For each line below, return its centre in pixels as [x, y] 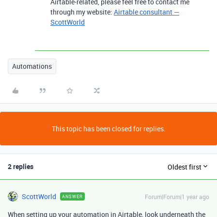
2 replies [21, 167]
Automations [32, 66]
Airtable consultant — [147, 12]
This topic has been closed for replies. [108, 129]
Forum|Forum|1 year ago [177, 197]
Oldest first [185, 167]
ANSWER [72, 197]
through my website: [82, 12]
